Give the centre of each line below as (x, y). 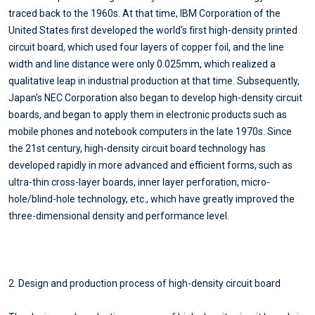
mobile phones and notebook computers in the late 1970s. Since (150, 131)
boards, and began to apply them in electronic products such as (148, 114)
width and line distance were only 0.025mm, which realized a (142, 64)
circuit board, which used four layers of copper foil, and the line (146, 47)
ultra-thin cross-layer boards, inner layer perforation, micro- (139, 182)
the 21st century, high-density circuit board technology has (137, 148)
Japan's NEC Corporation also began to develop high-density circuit (155, 97)
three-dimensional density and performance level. (119, 216)
